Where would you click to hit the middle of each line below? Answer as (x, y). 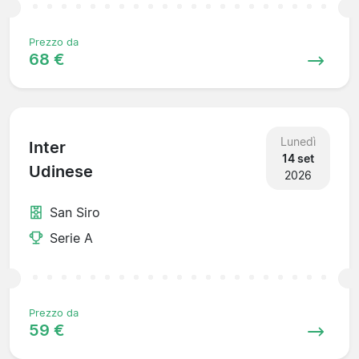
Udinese (61, 172)
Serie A (71, 238)
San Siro (75, 212)
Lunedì (298, 141)
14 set (298, 158)
